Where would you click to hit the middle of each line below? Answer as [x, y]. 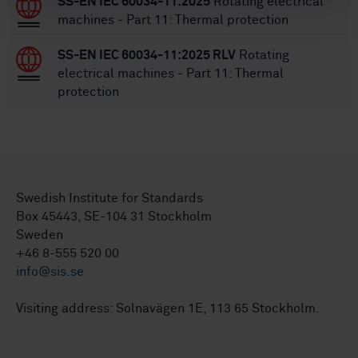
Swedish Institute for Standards [109, 199]
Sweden [40, 235]
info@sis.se [50, 272]
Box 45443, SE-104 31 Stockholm [114, 217]
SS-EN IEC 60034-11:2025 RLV [147, 56]
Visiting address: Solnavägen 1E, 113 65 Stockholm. [168, 309]
